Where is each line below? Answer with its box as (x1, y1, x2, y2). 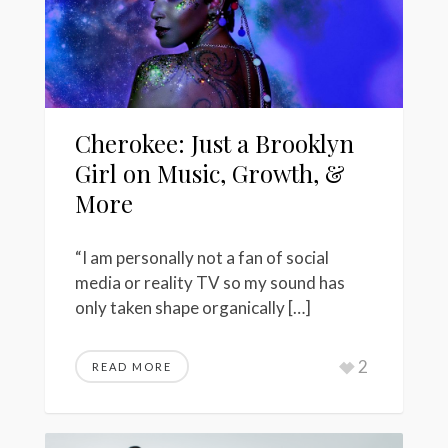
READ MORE (92, 360, 172, 374)
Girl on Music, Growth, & (75, 156, 345, 189)
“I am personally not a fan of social (75, 247, 329, 269)
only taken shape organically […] (75, 297, 311, 319)
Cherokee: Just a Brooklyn (75, 126, 354, 159)
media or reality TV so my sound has (75, 272, 345, 294)
